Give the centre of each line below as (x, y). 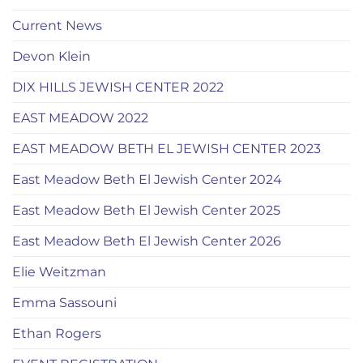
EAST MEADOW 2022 (80, 118)
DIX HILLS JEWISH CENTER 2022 (118, 88)
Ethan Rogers (57, 334)
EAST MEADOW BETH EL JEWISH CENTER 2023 (167, 149)
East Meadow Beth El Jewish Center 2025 (146, 211)
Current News (57, 26)
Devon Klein (51, 57)
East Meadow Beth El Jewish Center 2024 (147, 180)
